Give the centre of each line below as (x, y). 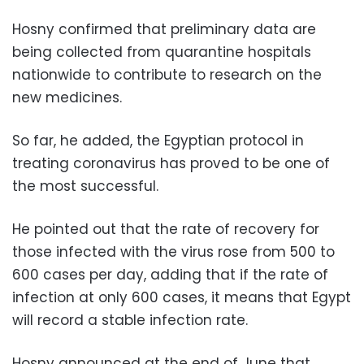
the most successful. (85, 186)
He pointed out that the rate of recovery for (166, 229)
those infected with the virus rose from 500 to (173, 251)
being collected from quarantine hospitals (162, 52)
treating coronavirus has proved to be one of (171, 163)
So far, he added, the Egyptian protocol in (158, 140)
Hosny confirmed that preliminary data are (164, 29)
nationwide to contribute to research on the (167, 74)
